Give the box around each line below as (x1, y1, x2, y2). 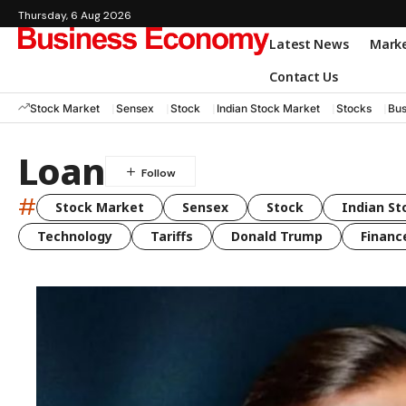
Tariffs (150, 227, 193, 245)
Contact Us (269, 67, 338, 85)
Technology (37, 227, 112, 245)
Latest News (269, 34, 349, 53)
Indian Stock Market (217, 101, 320, 115)
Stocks (336, 101, 372, 115)
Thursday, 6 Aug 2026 (18, 8, 131, 23)
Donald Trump (231, 227, 323, 245)
